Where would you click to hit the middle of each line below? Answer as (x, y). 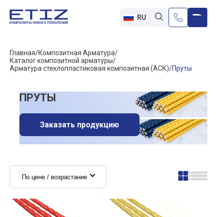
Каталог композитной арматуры (61, 61)
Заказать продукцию (79, 125)
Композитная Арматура (77, 53)
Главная (23, 53)
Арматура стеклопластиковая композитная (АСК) (89, 68)
